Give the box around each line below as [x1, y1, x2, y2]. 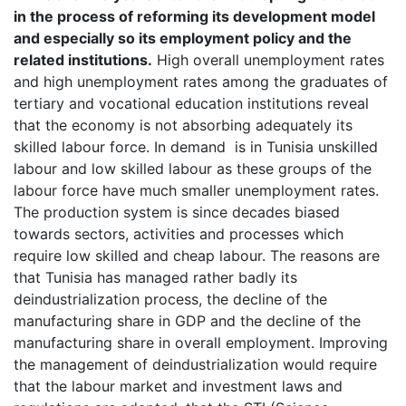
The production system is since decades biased [14, 203, 340, 221]
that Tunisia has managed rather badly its [14, 268, 297, 286]
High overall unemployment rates [152, 51, 384, 69]
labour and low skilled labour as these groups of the [14, 159, 372, 178]
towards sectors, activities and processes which [14, 225, 343, 243]
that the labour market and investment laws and [14, 377, 343, 395]
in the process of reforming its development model [14, 7, 375, 25]
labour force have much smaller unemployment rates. [14, 181, 379, 199]
